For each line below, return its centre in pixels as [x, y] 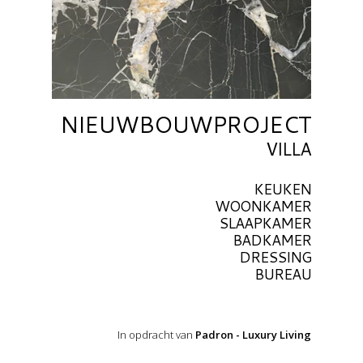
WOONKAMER [263, 206]
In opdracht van [156, 335]
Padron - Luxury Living [253, 335]
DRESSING [275, 257]
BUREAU [283, 274]
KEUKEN [282, 189]
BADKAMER [272, 240]
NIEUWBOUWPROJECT [186, 124]
